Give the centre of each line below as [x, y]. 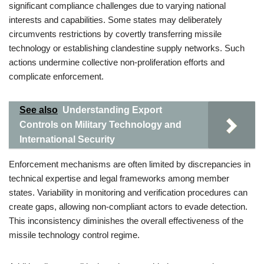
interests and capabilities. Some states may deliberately [115, 20]
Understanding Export [112, 110]
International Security [67, 139]
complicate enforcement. [56, 76]
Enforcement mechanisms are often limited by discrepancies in [130, 164]
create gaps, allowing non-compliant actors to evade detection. [128, 207]
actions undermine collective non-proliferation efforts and [117, 62]
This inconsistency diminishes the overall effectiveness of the [126, 221]
